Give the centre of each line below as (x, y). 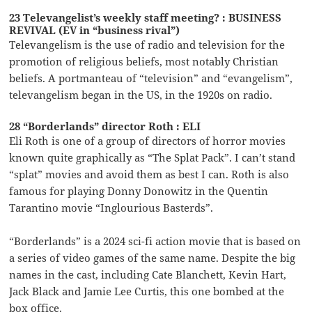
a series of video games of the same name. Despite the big (153, 258)
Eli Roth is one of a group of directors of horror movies (148, 141)
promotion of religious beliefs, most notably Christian (144, 62)
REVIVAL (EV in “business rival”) (95, 30)
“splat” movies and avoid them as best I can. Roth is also (149, 174)
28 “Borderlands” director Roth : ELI (105, 126)
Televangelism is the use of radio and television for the (147, 45)
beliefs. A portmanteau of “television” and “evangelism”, (151, 78)
